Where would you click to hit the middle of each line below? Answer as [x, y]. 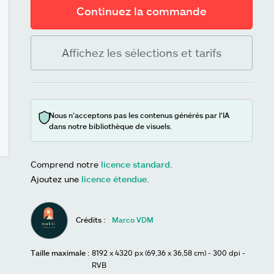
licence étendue [114, 179]
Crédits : [91, 219]
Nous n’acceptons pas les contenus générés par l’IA [139, 115]
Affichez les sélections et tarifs [142, 53]
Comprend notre [66, 164]
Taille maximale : [60, 253]
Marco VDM [133, 219]
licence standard [135, 164]
